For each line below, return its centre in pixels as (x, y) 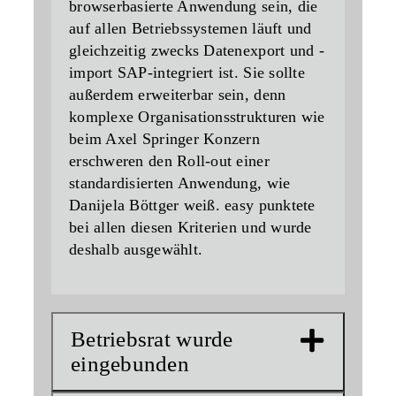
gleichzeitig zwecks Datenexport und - (197, 51)
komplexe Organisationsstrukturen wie (197, 117)
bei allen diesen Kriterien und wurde (190, 228)
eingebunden (130, 364)
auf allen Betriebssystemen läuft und (190, 29)
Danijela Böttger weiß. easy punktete (192, 206)
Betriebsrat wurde (152, 339)
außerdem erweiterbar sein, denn (178, 95)
